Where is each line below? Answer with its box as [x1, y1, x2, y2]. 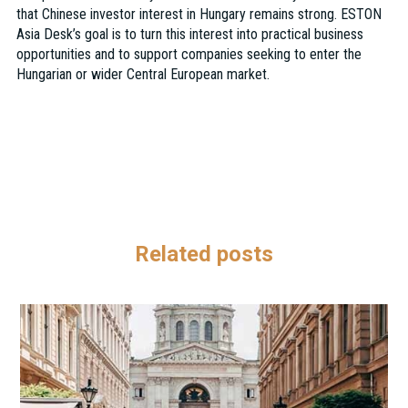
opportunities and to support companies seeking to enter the [15, 46, 362, 64]
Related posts [135, 241, 273, 268]
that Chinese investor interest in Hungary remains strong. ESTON [15, 5, 382, 24]
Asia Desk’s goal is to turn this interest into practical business [15, 25, 363, 44]
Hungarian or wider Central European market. [15, 66, 270, 84]
